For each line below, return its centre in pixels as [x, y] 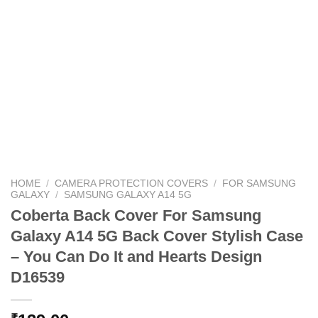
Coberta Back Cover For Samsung [136, 216]
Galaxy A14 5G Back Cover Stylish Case [157, 236]
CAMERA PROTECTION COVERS [132, 183]
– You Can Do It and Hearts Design [136, 257]
